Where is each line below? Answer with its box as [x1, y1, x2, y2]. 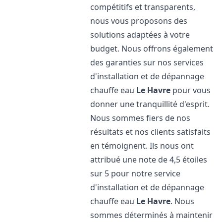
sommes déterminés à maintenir [90, 210, 213, 221]
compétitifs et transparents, [90, 1, 196, 12]
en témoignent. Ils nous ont [90, 140, 194, 151]
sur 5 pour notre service [90, 168, 181, 179]
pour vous [170, 85, 211, 96]
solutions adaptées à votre [90, 29, 190, 40]
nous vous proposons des [90, 15, 188, 26]
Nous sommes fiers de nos [90, 112, 191, 123]
